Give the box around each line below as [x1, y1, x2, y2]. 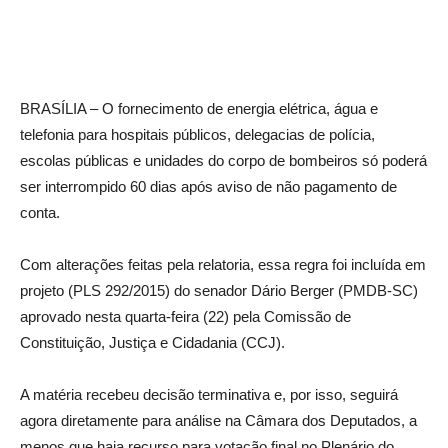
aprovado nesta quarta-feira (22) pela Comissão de [20, 307, 351, 325]
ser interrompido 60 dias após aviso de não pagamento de [20, 177, 397, 195]
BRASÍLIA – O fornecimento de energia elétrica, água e [20, 99, 378, 117]
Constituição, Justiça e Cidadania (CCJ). [20, 333, 285, 351]
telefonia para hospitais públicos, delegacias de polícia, [20, 125, 375, 143]
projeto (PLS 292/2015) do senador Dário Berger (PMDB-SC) [20, 281, 418, 299]
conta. [20, 203, 60, 221]
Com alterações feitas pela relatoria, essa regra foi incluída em [20, 255, 426, 273]
